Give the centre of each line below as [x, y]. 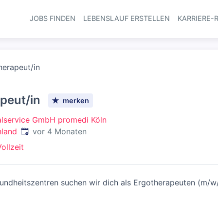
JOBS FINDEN [52, 18]
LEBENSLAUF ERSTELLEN [126, 18]
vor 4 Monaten [60, 131]
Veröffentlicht [45, 131]
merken [76, 100]
